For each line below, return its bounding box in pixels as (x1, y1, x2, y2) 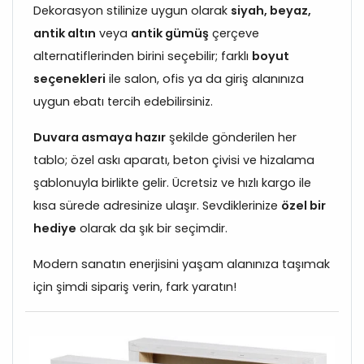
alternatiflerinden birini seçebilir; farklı (33, 47, 252, 64)
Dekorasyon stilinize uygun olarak (33, 2, 231, 19)
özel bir (281, 197, 326, 214)
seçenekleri (33, 70, 106, 87)
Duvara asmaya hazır (33, 128, 166, 145)
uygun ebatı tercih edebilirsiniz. (33, 93, 213, 110)
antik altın (33, 24, 96, 41)
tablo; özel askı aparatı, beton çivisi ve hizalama (33, 151, 314, 168)
